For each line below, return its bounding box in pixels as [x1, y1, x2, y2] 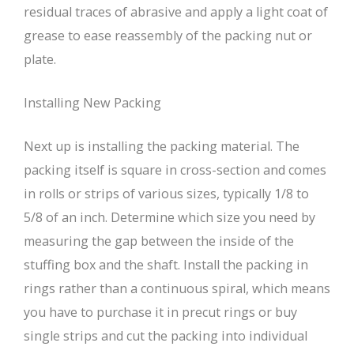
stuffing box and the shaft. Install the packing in [24, 256, 308, 274]
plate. [24, 51, 56, 69]
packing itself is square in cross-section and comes [24, 161, 326, 179]
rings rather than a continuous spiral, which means [24, 280, 330, 298]
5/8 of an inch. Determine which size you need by [24, 209, 315, 227]
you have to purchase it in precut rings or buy [24, 303, 297, 322]
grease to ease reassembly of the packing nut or [24, 27, 312, 45]
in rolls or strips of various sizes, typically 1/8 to [24, 185, 309, 203]
